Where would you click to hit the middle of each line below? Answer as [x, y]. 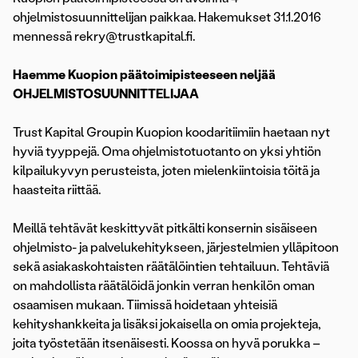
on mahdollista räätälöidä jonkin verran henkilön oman [164, 286]
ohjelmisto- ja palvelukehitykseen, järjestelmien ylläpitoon [176, 248]
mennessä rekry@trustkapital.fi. [104, 37]
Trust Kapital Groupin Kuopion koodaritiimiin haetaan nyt [171, 133]
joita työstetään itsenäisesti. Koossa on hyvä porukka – [167, 344]
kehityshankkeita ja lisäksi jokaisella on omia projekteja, [167, 324]
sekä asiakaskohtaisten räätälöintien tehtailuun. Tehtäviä [171, 267]
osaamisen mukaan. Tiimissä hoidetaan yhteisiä [145, 305]
